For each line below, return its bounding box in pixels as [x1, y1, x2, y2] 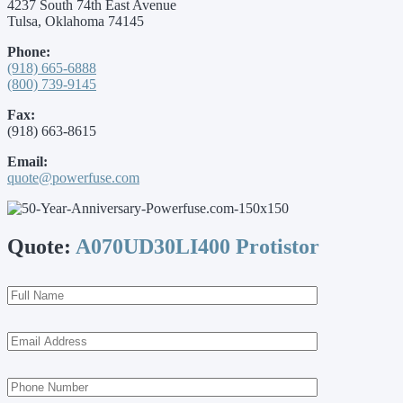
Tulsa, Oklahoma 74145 [7, 13, 144, 29]
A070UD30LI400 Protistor [76, 234, 319, 258]
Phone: [7, 43, 50, 59]
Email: [7, 153, 48, 169]
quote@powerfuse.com [7, 169, 139, 185]
